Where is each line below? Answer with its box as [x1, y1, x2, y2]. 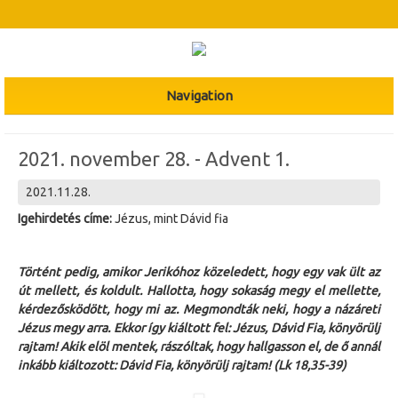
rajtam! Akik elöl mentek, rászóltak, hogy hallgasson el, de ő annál [18, 339, 380, 354]
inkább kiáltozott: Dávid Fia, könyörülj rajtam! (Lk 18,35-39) [18, 358, 346, 372]
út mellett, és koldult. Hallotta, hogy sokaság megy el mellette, [18, 283, 380, 298]
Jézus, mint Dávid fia [115, 211, 228, 226]
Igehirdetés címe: [18, 211, 115, 226]
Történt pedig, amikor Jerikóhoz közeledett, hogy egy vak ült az [18, 265, 380, 279]
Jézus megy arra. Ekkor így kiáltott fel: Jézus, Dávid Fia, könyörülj [18, 321, 380, 335]
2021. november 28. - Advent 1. [18, 147, 290, 170]
